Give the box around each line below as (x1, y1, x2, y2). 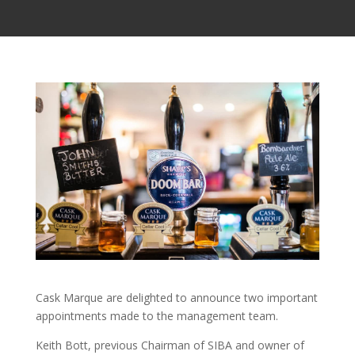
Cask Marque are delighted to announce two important (35, 290, 318, 305)
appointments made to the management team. (35, 308, 278, 323)
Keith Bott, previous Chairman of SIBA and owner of (35, 338, 304, 353)
